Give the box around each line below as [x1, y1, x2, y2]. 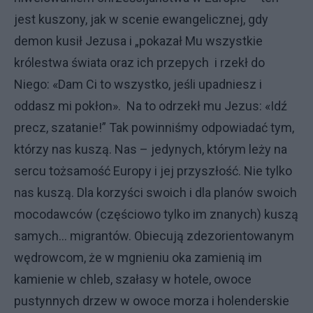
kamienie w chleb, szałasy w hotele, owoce [14, 272, 252, 286]
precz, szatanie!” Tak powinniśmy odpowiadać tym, [14, 120, 294, 135]
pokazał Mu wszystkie [139, 34, 263, 48]
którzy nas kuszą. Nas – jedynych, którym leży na [14, 142, 287, 156]
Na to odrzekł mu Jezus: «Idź [126, 99, 287, 113]
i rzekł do [214, 55, 265, 70]
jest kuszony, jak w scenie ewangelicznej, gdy [14, 12, 268, 27]
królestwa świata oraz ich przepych [14, 55, 212, 70]
